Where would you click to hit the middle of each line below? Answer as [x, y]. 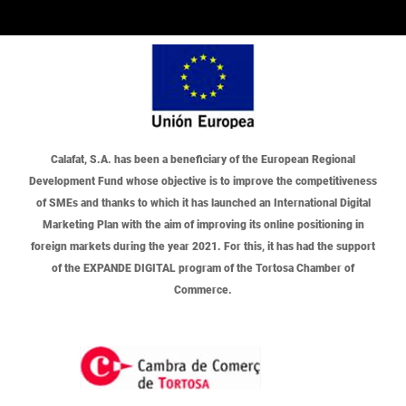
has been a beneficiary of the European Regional [233, 159]
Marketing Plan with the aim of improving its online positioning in [203, 224]
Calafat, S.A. [81, 159]
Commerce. [203, 290]
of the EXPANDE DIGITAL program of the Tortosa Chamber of [203, 268]
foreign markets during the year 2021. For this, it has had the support [203, 246]
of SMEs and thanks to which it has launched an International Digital [203, 203]
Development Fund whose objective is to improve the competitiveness [203, 181]
